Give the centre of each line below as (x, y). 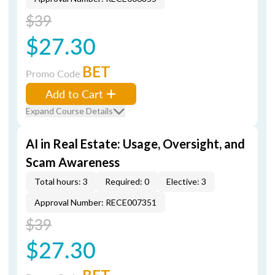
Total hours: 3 (61, 181)
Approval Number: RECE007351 (95, 202)
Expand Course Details (69, 111)
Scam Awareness (73, 162)
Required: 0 (127, 181)
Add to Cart (74, 94)
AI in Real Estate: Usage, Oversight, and (135, 144)
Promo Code (54, 73)
